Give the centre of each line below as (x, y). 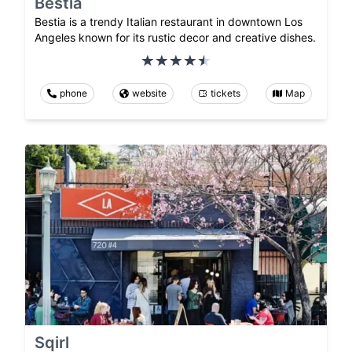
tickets (226, 93)
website (149, 93)
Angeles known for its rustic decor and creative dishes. (175, 37)
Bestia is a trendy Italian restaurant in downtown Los (169, 21)
